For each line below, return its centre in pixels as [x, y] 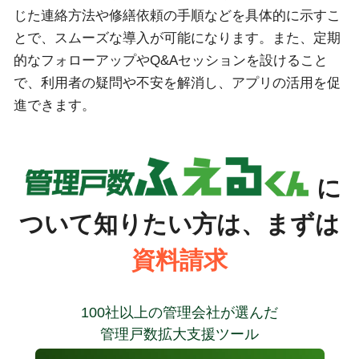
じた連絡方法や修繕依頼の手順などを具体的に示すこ [177, 15]
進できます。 [54, 105]
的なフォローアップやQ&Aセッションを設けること [170, 60]
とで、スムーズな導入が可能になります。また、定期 [177, 38]
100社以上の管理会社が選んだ [179, 312]
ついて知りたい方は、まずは [179, 224]
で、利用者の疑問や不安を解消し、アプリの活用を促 [177, 83]
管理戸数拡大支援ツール [179, 334]
